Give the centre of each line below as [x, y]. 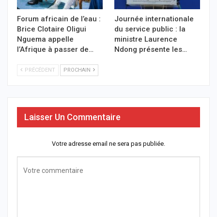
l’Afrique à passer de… [55, 50]
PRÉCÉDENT [39, 70]
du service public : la [150, 29]
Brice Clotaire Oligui [52, 29]
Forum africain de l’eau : [59, 19]
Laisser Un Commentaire [72, 117]
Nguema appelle [45, 39]
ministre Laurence [146, 39]
